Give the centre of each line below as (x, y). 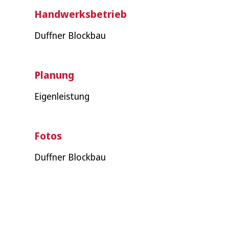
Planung (54, 75)
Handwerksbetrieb (81, 14)
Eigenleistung (62, 96)
